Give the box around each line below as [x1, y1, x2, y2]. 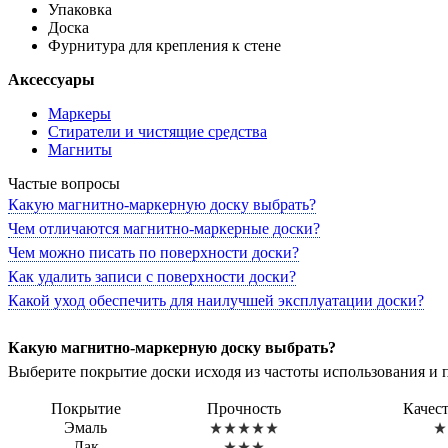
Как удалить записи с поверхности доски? [8, 267, 296, 285]
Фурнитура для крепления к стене [48, 36, 281, 54]
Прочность [207, 399, 281, 417]
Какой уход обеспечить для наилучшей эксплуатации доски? [8, 291, 424, 309]
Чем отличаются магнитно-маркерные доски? [8, 219, 320, 237]
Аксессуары [8, 70, 95, 88]
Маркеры [48, 104, 111, 122]
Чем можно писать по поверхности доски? [8, 243, 299, 261]
